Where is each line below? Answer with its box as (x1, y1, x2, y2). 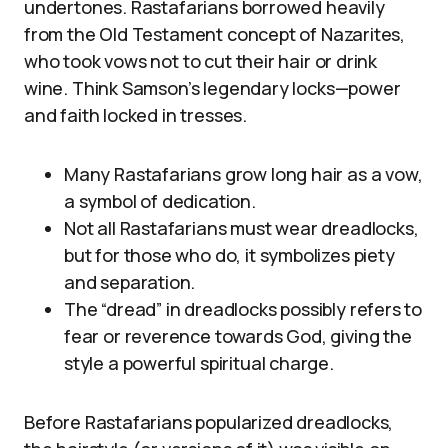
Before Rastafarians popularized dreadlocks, (24, 410, 394, 435)
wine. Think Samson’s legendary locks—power (24, 76, 401, 101)
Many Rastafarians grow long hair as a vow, (64, 162, 423, 187)
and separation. (64, 270, 196, 295)
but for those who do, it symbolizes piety (64, 243, 395, 268)
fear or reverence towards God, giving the (64, 324, 412, 349)
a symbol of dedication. (64, 189, 256, 214)
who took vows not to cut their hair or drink (24, 49, 378, 74)
